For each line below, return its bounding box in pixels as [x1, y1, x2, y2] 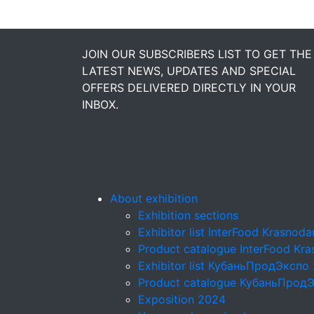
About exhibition [110, 191, 198, 206]
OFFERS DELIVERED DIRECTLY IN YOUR [82, 81, 296, 95]
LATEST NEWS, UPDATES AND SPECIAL [82, 64, 296, 78]
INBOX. [82, 97, 118, 112]
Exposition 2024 [138, 292, 226, 307]
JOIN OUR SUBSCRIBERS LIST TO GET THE [82, 47, 312, 62]
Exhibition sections [138, 208, 238, 223]
